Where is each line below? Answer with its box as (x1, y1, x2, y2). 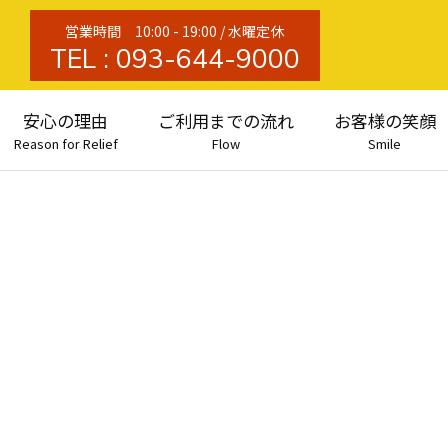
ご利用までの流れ (157, 107, 294, 133)
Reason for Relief (13, 133, 118, 153)
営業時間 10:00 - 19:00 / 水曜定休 (65, 20, 285, 41)
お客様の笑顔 (333, 107, 436, 133)
